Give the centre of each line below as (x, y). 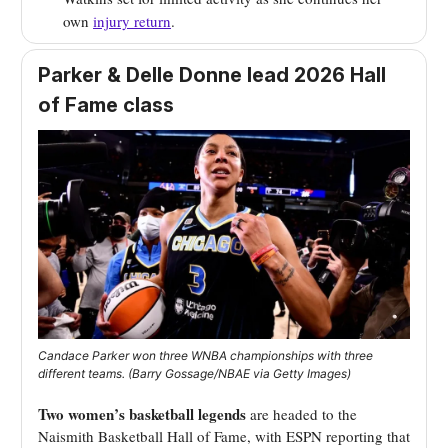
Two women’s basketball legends (142, 414)
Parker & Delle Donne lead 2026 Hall (212, 75)
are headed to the (301, 414)
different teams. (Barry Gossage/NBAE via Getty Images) (194, 374)
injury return (132, 21)
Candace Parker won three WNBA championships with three (205, 356)
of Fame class (106, 105)
